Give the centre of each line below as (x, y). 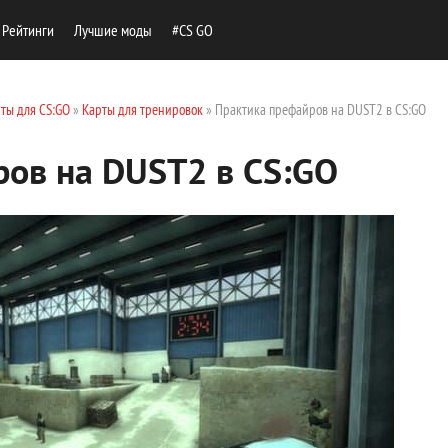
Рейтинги (28, 30)
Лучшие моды (113, 30)
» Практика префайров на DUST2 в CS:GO (314, 109)
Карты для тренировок (142, 109)
